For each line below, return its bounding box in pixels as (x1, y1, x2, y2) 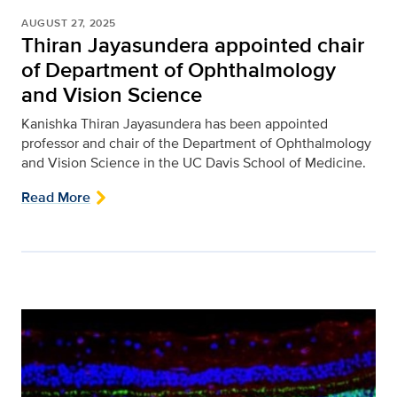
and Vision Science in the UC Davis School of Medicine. (21, 152, 366, 173)
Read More (21, 186, 90, 207)
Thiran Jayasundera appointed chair (21, 28, 364, 60)
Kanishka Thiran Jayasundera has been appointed (21, 113, 328, 134)
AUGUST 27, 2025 (21, 14, 116, 31)
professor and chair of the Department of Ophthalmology (21, 132, 371, 153)
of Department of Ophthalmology (21, 53, 336, 85)
